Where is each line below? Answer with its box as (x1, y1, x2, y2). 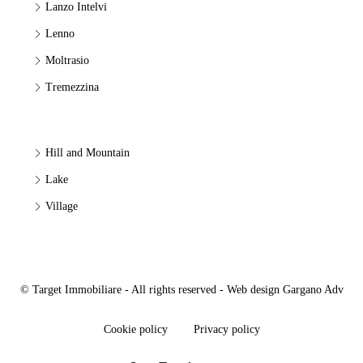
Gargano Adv (282, 284, 344, 296)
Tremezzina (45, 81, 99, 93)
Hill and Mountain (45, 147, 130, 159)
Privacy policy (193, 323, 260, 335)
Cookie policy (103, 323, 168, 335)
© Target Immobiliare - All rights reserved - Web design (19, 284, 283, 296)
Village (45, 200, 78, 212)
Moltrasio (45, 54, 89, 66)
